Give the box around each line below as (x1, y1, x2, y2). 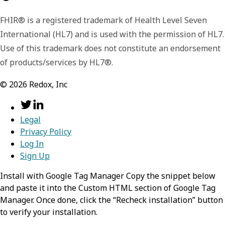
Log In (20, 138, 44, 150)
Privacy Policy (20, 126, 71, 138)
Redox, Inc (27, 79, 67, 90)
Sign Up (20, 150, 50, 162)
